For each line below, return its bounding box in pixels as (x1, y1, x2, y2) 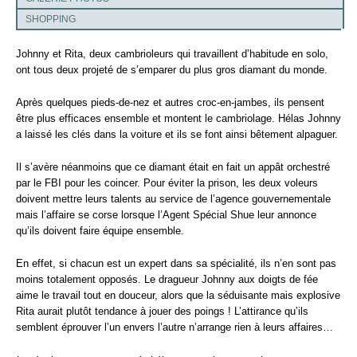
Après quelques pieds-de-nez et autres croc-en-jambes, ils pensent (16, 96, 324, 109)
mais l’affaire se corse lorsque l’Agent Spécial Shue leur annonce (16, 209, 316, 222)
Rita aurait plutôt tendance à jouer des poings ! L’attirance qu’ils (16, 305, 308, 318)
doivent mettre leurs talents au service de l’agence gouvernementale (16, 193, 331, 206)
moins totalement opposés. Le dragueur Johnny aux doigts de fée (16, 273, 318, 286)
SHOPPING (25, 14, 76, 25)
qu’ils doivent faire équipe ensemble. (16, 225, 184, 237)
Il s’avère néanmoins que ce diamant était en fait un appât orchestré (16, 161, 330, 174)
